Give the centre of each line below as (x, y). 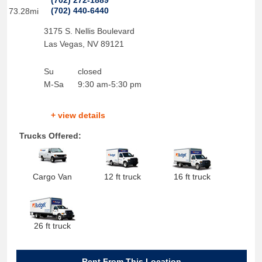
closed (89, 71)
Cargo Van (53, 177)
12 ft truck (122, 177)
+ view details (78, 115)
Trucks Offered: (50, 136)
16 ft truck (192, 177)
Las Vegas (63, 44)
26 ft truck (53, 226)
